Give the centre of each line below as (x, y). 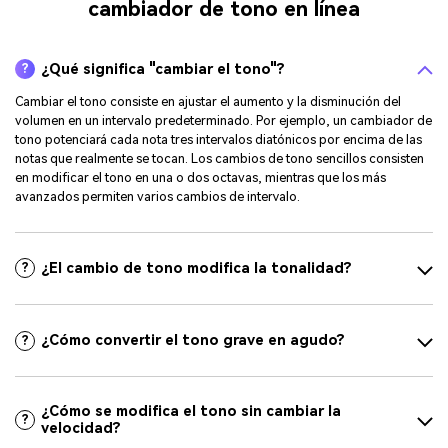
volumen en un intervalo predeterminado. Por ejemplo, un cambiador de (223, 121)
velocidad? (81, 428)
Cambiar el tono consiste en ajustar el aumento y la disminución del (208, 102)
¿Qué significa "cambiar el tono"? (163, 69)
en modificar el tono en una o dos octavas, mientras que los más (200, 178)
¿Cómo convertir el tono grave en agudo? (193, 341)
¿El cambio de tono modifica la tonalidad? (197, 268)
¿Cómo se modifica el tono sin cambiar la (191, 411)
